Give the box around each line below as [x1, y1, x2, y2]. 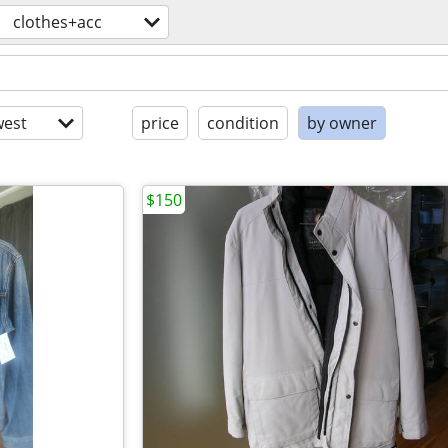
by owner [307, 112, 377, 134]
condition [207, 112, 279, 134]
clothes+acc [13, 11, 102, 33]
